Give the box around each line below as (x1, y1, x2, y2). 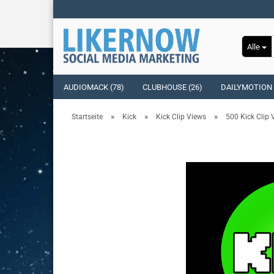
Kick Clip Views (156, 113, 206, 121)
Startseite (72, 113, 103, 121)
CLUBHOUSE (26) (143, 83, 202, 92)
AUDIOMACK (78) (64, 83, 124, 92)
